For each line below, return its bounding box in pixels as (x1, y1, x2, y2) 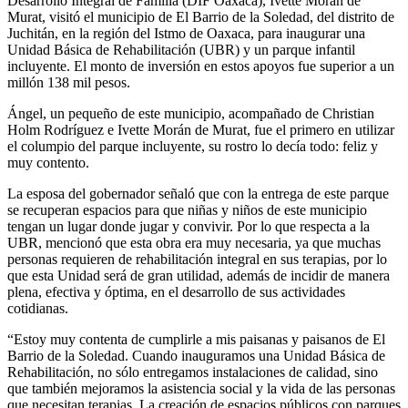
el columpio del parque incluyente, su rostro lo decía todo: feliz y (7, 138, 378, 155)
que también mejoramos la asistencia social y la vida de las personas (7, 381, 395, 397)
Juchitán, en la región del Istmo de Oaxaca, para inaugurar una (7, 25, 365, 42)
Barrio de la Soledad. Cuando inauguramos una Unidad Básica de (7, 348, 385, 364)
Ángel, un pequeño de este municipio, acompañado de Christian (7, 106, 374, 122)
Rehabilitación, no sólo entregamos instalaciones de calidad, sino (7, 364, 378, 381)
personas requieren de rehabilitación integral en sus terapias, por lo (7, 251, 387, 268)
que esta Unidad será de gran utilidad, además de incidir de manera (7, 268, 390, 284)
